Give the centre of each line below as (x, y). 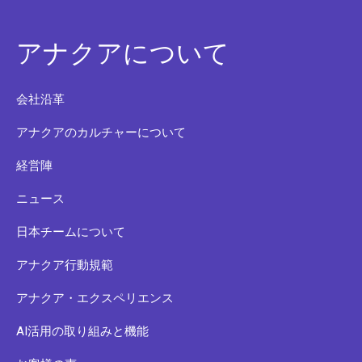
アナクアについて (123, 53)
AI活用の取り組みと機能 (82, 331)
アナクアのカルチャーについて (101, 132)
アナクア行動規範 (65, 265)
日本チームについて (71, 232)
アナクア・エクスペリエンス (95, 298)
